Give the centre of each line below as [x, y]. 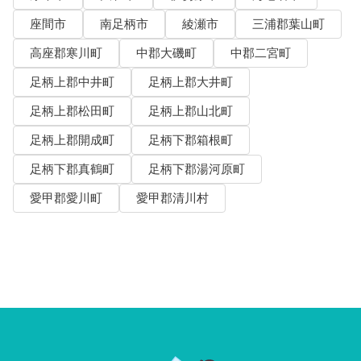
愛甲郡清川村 [172, 199]
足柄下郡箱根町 [190, 141]
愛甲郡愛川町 [66, 199]
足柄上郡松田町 [72, 112]
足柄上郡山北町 [190, 112]
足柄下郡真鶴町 [72, 170]
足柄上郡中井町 [72, 83]
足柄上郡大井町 [190, 83]
